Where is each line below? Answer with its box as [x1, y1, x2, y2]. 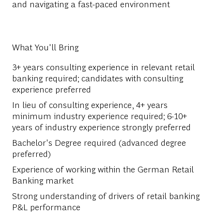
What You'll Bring [12, 41, 78, 52]
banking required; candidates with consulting [12, 72, 183, 83]
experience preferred [12, 83, 91, 94]
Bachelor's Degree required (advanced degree [12, 136, 186, 148]
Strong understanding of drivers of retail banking [12, 189, 200, 201]
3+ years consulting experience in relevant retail [12, 61, 195, 72]
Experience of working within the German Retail [12, 163, 194, 174]
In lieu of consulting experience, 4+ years [12, 98, 168, 110]
